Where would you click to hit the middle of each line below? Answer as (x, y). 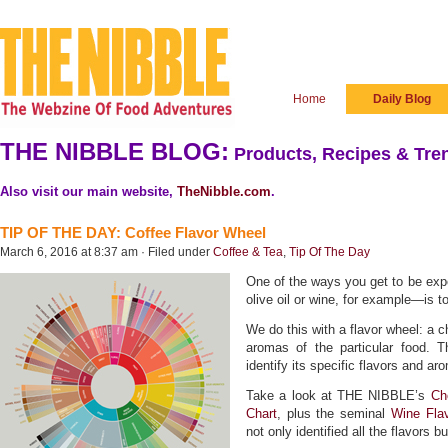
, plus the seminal (334, 413)
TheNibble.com (224, 191)
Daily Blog (402, 99)
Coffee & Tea (248, 252)
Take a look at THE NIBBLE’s (338, 395)
